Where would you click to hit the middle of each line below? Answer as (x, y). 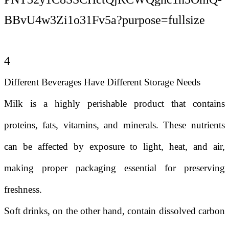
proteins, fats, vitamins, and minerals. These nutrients (114, 125)
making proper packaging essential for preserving (114, 168)
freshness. (23, 189)
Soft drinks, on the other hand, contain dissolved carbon (114, 211)
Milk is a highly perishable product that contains (114, 104)
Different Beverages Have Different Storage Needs (102, 82)
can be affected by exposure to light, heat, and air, (114, 146)
